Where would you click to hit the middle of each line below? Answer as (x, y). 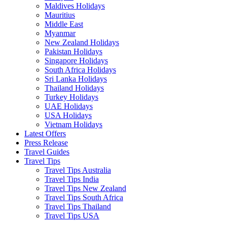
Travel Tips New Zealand (85, 188)
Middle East (64, 24)
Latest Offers (45, 134)
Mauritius (60, 15)
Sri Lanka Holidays (76, 79)
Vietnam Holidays (73, 125)
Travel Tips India (72, 179)
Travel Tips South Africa (84, 198)
